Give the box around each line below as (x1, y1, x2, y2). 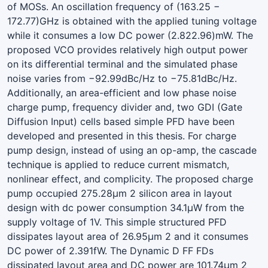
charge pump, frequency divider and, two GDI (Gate (7, 100, 242, 113)
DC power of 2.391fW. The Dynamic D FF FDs (7, 244, 214, 257)
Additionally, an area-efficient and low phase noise (7, 86, 236, 99)
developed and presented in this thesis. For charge (7, 129, 236, 142)
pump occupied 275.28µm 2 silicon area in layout (7, 187, 232, 199)
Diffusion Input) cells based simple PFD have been (7, 115, 234, 127)
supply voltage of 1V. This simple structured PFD (7, 215, 227, 228)
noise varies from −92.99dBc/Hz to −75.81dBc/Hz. (7, 72, 237, 84)
